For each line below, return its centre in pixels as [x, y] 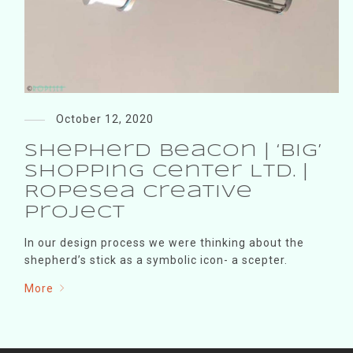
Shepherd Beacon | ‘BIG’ [173, 151]
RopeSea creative [138, 192]
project [74, 212]
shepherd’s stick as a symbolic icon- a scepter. [156, 260]
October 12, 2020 [104, 119]
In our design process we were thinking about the [164, 242]
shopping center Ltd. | [166, 171]
